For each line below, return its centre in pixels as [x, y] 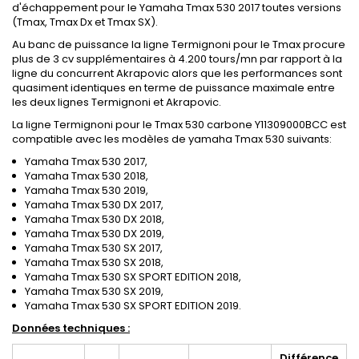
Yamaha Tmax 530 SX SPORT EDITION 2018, [133, 277]
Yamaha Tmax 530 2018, [87, 176]
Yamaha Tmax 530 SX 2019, [94, 292]
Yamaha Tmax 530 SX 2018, [94, 263]
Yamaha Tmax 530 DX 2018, [95, 220]
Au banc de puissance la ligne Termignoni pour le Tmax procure [179, 45]
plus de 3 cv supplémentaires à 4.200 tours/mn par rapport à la [177, 59]
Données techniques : [71, 329]
